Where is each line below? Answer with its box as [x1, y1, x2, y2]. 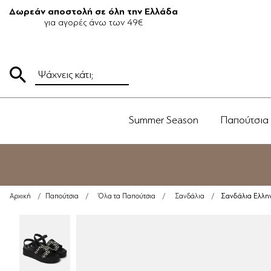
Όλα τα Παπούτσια [98, 192, 155, 200]
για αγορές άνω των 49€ [44, 17, 143, 28]
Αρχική [10, 192, 31, 200]
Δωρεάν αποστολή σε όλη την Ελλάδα [9, 6, 178, 17]
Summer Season [129, 114, 198, 126]
